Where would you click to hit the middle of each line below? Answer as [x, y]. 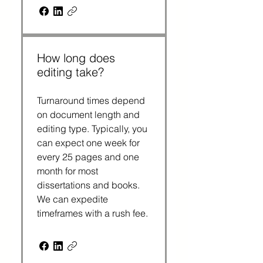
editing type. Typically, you [92, 129]
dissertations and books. [88, 185]
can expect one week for [88, 143]
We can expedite [73, 199]
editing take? [70, 72]
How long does [76, 58]
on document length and [88, 114]
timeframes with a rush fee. [92, 213]
